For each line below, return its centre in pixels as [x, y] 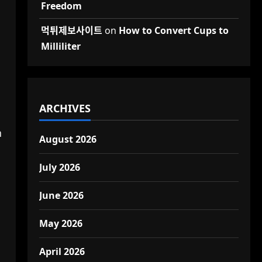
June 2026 [61, 195]
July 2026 [59, 167]
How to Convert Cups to [173, 30]
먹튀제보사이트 [71, 30]
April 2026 [62, 251]
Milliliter [61, 46]
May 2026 [61, 223]
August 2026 [68, 139]
